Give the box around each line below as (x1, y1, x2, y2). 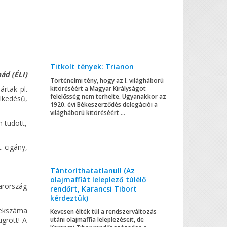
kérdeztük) (50, 193, 88, 203)
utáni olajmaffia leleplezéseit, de (50, 215, 144, 224)
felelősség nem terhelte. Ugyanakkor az (50, 92, 166, 101)
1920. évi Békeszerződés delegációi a (50, 100, 158, 109)
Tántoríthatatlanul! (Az (50, 165, 135, 175)
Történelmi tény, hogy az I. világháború (50, 75, 164, 85)
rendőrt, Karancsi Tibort (50, 183, 137, 194)
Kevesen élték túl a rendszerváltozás (50, 207, 157, 216)
